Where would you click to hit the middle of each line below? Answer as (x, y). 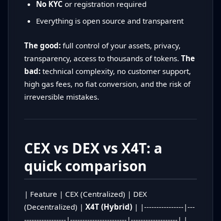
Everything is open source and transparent (110, 21)
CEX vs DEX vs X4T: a (93, 148)
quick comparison (85, 166)
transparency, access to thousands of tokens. (103, 58)
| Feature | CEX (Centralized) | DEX (86, 194)
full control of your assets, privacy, (121, 46)
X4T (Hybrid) (109, 207)
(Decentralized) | (55, 207)
